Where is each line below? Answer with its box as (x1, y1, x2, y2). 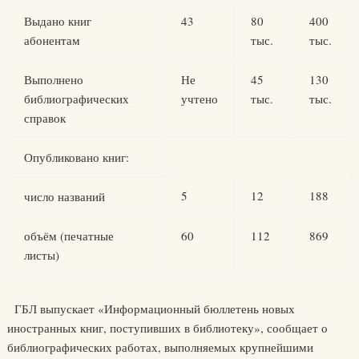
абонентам (23, 32, 80, 48)
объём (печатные (23, 228, 114, 244)
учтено (180, 91, 218, 107)
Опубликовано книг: (23, 149, 129, 165)
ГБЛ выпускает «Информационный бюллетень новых (6, 301, 295, 317)
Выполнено (23, 71, 83, 87)
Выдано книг (23, 13, 91, 29)
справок (23, 110, 66, 126)
